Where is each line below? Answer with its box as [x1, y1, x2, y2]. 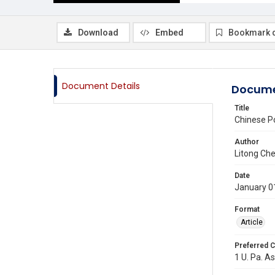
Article [241, 218, 263, 227]
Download [78, 28, 118, 37]
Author [234, 137, 259, 146]
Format [234, 205, 260, 214]
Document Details [62, 80, 140, 92]
